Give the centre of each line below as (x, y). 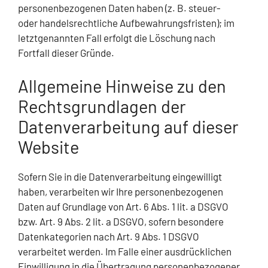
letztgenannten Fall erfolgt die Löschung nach (117, 38)
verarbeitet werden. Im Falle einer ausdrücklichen (125, 251)
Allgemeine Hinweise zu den (122, 86)
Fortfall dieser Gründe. (66, 53)
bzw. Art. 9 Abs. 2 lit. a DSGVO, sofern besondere (121, 221)
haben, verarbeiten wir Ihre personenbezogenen (121, 191)
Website (48, 147)
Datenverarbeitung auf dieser (128, 126)
